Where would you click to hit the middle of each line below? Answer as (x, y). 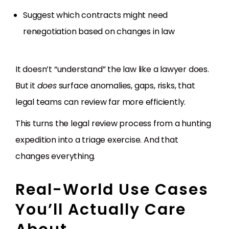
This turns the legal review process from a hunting (113, 124)
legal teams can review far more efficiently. (101, 102)
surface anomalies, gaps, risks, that (126, 86)
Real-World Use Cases (112, 190)
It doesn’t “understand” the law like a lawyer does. (112, 70)
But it (26, 86)
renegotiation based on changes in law (99, 32)
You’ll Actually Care (101, 210)
